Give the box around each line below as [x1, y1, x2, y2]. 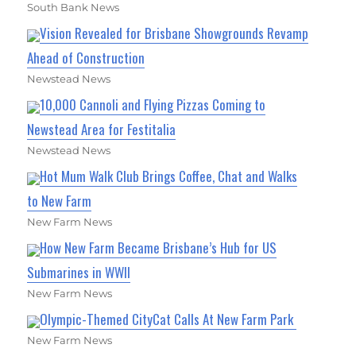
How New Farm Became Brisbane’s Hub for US [40, 238, 277, 258]
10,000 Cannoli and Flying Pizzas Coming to [40, 95, 266, 115]
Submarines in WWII [27, 262, 131, 283]
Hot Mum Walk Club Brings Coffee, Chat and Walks [40, 166, 298, 187]
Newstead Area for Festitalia [27, 119, 176, 140]
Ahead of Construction [27, 48, 145, 68]
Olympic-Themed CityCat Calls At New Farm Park [40, 309, 297, 330]
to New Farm [27, 191, 92, 211]
